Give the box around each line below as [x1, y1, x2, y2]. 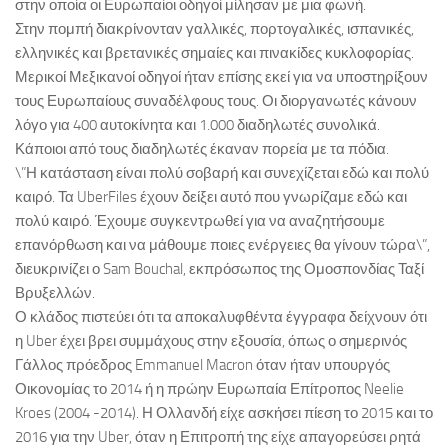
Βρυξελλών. [15, 284, 95, 303]
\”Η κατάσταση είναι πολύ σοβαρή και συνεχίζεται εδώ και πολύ [15, 164, 429, 183]
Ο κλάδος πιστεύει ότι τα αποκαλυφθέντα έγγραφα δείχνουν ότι [15, 308, 427, 327]
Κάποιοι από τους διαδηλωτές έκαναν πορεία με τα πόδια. [15, 140, 389, 159]
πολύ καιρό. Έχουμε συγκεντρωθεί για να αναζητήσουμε [15, 212, 385, 231]
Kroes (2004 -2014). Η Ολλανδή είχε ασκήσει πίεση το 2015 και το [15, 404, 433, 423]
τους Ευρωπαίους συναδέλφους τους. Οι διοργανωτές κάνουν [15, 92, 417, 111]
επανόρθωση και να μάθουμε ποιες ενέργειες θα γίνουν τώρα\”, [15, 236, 430, 255]
